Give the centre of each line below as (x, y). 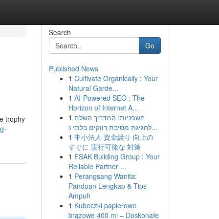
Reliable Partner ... (97, 166)
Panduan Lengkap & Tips (107, 186)
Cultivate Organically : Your (116, 78)
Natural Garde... (93, 88)
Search (60, 32)
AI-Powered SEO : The (109, 98)
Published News (73, 68)
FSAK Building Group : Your (117, 156)
